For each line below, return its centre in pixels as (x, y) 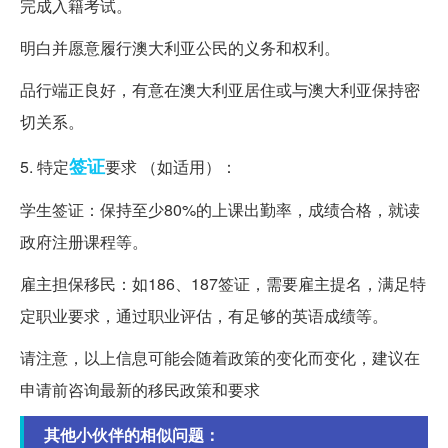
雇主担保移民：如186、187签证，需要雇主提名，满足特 (223, 283)
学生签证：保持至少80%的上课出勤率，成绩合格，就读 (220, 209)
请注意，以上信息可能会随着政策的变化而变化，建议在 (220, 357)
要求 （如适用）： (171, 166)
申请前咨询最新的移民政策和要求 (140, 389)
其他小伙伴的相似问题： (132, 434)
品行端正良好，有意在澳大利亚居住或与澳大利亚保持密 (220, 89)
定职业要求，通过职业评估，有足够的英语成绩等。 (204, 315)
